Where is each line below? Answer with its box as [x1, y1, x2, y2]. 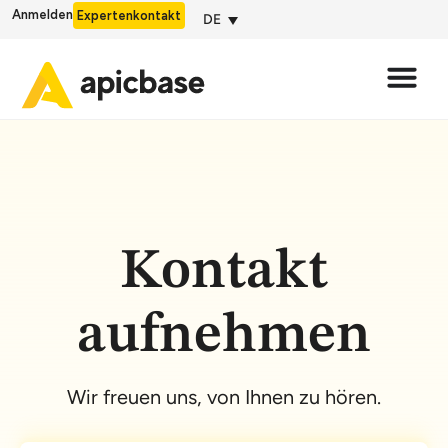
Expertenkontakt [77, 8, 181, 23]
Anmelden [12, 7, 73, 22]
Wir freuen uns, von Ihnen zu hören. [67, 385, 381, 409]
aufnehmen [77, 308, 371, 364]
